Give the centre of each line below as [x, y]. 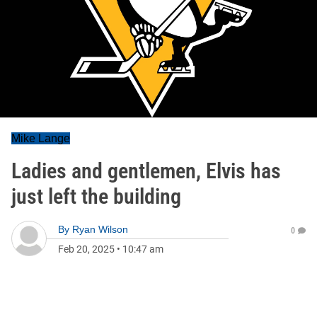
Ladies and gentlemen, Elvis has [146, 171]
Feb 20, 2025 [86, 249]
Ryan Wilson [100, 229]
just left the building [96, 196]
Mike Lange [41, 138]
